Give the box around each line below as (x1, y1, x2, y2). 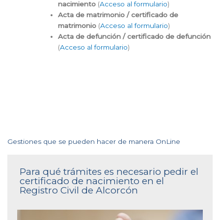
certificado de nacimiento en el (20, 175, 164, 187)
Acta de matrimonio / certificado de (57, 10, 178, 19)
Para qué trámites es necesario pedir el (20, 166, 198, 178)
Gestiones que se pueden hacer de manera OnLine (7, 137, 180, 146)
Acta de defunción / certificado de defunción (57, 32, 211, 40)
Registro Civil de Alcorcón (20, 185, 138, 196)
